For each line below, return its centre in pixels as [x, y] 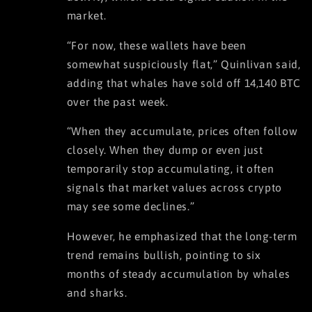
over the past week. [117, 101]
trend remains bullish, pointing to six [164, 255]
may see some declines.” [131, 206]
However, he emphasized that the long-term [182, 236]
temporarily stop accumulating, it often [170, 169]
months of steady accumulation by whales [178, 274]
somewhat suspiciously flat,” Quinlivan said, [184, 64]
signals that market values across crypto [174, 188]
